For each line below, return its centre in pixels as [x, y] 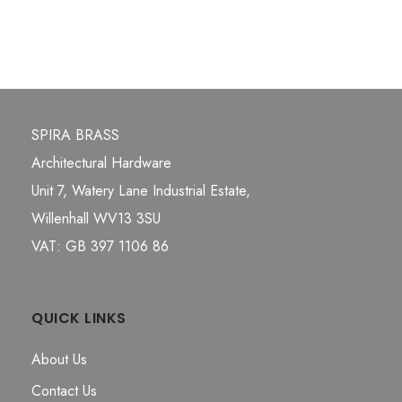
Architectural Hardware [101, 163]
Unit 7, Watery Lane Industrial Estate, [141, 191]
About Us [59, 360]
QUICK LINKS [79, 319]
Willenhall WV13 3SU [96, 219]
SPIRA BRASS [75, 135]
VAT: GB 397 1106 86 [100, 247]
